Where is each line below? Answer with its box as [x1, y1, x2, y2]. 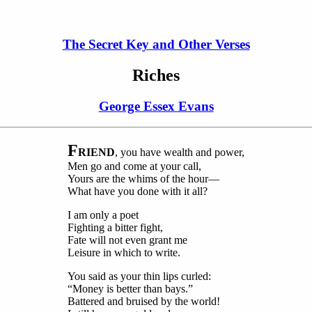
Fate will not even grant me [68, 234, 187, 247]
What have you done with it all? [68, 185, 208, 198]
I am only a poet [68, 209, 139, 221]
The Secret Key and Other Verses [62, 36, 250, 52]
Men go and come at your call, [68, 160, 201, 173]
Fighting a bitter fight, [68, 221, 163, 234]
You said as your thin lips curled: [68, 270, 211, 283]
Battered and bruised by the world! [68, 295, 220, 308]
